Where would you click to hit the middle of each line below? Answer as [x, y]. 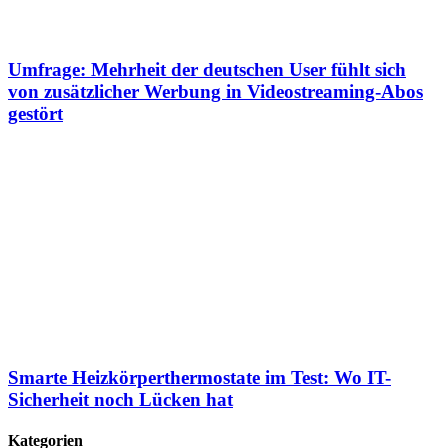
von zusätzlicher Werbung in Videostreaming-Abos [215, 92]
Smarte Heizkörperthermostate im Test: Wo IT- [199, 377]
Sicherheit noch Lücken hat [120, 399]
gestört [35, 114]
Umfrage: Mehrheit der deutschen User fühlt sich [207, 70]
